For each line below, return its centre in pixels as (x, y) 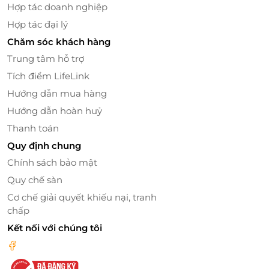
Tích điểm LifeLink (48, 76)
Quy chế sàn (35, 180)
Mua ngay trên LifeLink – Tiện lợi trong (134, 242)
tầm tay (31, 256)
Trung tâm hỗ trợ (46, 58)
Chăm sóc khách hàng (59, 41)
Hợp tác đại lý (38, 24)
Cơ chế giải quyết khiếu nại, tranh (82, 197)
